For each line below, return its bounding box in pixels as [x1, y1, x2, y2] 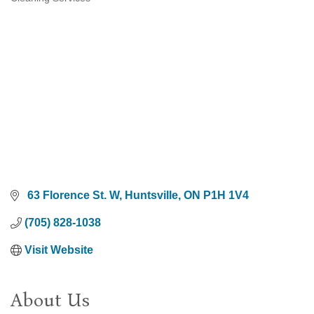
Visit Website [25, 244, 93, 257]
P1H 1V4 [203, 189, 249, 202]
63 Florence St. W [25, 189, 119, 202]
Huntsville [125, 189, 178, 202]
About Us [11, 289, 90, 312]
